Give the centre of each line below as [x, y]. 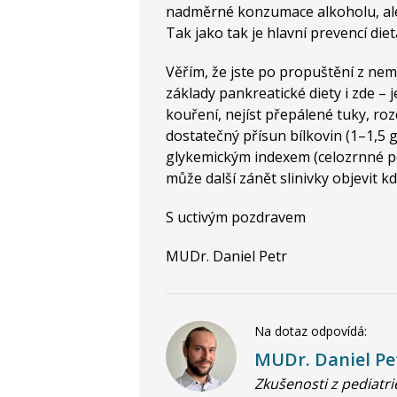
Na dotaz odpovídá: [311, 331]
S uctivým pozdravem [236, 217]
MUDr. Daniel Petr [226, 256]
